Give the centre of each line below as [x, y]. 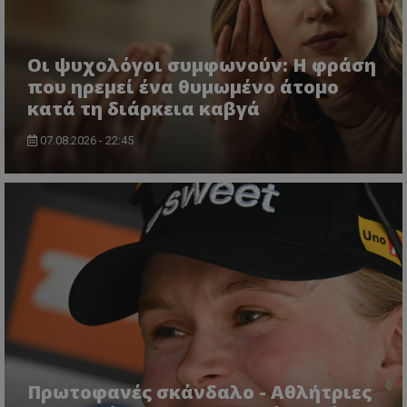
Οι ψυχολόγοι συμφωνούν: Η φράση [202, 65]
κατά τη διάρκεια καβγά [144, 108]
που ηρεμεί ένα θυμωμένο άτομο [183, 86]
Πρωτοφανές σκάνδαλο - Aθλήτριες [199, 392]
